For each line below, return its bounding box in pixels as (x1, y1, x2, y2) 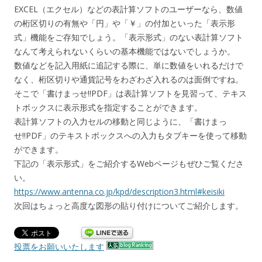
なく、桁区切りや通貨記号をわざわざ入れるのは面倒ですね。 (14, 74, 243, 85)
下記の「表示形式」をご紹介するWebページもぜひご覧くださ (14, 158, 244, 170)
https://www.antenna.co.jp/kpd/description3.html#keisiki (14, 186, 225, 198)
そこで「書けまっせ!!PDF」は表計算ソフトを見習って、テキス (14, 88, 247, 99)
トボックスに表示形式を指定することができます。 (14, 102, 202, 113)
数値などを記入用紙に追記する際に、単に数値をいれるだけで (14, 60, 243, 71)
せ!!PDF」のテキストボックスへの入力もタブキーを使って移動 (14, 130, 247, 142)
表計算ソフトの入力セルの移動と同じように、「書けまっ (14, 116, 227, 127)
